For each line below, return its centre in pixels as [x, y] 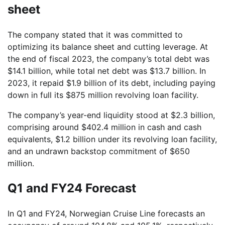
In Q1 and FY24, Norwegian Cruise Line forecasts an [106, 213]
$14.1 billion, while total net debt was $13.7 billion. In [107, 71]
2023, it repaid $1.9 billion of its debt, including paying [111, 83]
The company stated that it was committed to [95, 34]
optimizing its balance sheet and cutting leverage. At [108, 46]
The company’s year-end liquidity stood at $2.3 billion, [111, 115]
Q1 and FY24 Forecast [72, 188]
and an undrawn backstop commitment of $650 [99, 151]
